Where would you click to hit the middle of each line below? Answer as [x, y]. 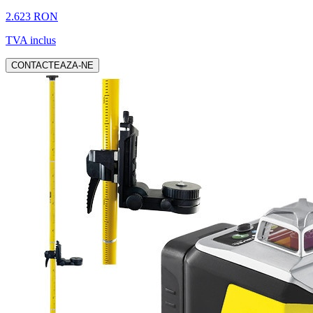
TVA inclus [31, 40]
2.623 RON [32, 16]
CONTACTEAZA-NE [52, 65]
